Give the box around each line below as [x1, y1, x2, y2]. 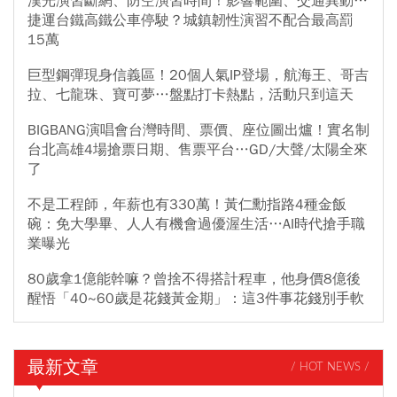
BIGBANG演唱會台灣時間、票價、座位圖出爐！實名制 [27, 121, 370, 139]
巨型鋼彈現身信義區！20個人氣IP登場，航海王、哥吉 [27, 66, 369, 84]
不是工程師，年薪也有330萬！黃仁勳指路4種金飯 [27, 195, 346, 214]
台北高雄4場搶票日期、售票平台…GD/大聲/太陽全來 [27, 140, 368, 159]
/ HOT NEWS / [291, 362, 370, 374]
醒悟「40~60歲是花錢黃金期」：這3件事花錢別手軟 [27, 289, 364, 307]
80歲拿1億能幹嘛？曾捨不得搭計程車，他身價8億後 [27, 269, 361, 288]
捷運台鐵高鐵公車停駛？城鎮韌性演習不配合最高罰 [27, 11, 354, 29]
